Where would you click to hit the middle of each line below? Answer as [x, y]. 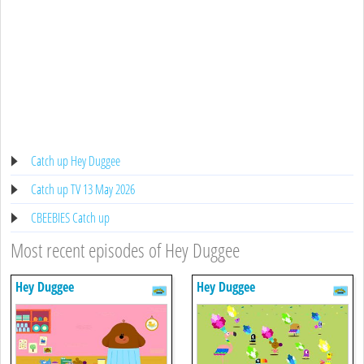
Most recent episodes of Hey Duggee [125, 249]
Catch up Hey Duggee [76, 160]
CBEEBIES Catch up [70, 217]
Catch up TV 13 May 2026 [83, 189]
